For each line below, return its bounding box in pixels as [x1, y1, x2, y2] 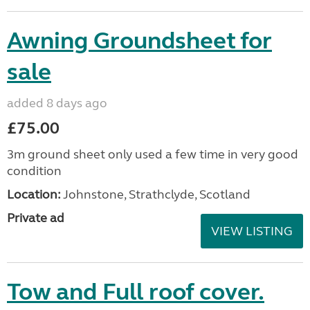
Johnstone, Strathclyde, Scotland [61, 187, 250, 202]
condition [7, 163, 62, 179]
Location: [7, 187, 61, 202]
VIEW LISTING [211, 224, 293, 239]
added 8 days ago [7, 95, 107, 111]
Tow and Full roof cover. [7, 277, 264, 307]
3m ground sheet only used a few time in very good [7, 147, 298, 162]
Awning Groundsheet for [7, 26, 272, 55]
